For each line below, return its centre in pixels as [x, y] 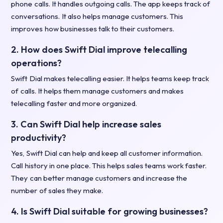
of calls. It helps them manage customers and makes [98, 91]
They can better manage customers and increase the [99, 178]
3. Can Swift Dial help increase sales [86, 124]
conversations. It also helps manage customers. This [97, 16]
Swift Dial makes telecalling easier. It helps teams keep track [110, 79]
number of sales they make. [57, 191]
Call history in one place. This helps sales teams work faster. [109, 166]
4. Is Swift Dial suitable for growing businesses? [110, 212]
